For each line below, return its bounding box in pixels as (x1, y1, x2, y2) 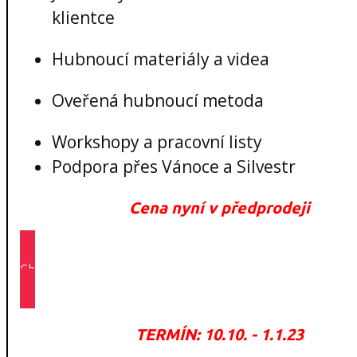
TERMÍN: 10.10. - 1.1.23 (135, 324, 304, 343)
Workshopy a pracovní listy (52, 130, 262, 153)
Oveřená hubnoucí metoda (52, 88, 264, 112)
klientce (52, 6, 115, 29)
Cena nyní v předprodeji (128, 198, 310, 217)
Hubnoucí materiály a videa (52, 47, 269, 70)
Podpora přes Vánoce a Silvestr (52, 155, 296, 178)
